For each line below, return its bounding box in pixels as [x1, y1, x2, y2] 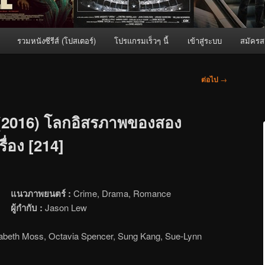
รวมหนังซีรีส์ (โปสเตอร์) [17, 35, 96, 47]
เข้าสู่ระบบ [187, 35, 222, 47]
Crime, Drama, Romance [71, 186, 172, 199]
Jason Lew [43, 201, 88, 214]
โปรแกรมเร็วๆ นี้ [114, 35, 169, 47]
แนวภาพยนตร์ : [11, 186, 72, 200]
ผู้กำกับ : [11, 201, 43, 214]
